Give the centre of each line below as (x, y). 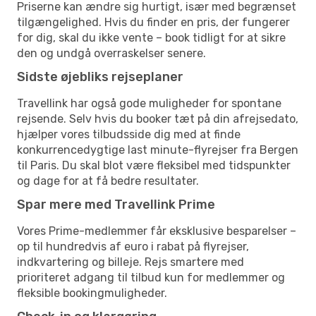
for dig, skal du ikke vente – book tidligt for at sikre (151, 37)
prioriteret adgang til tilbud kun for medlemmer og (151, 277)
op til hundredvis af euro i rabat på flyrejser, (133, 246)
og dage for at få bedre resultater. (108, 181)
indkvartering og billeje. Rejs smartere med (130, 262)
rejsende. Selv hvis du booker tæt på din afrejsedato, (158, 119)
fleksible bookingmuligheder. (92, 293)
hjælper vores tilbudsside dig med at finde (129, 134)
